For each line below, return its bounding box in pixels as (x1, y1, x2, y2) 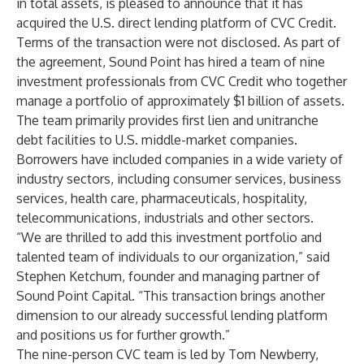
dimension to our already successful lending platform (16, 307, 327, 323)
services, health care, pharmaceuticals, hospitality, (16, 190, 307, 206)
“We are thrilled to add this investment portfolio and (16, 229, 322, 245)
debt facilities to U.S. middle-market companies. (16, 132, 297, 148)
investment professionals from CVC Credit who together (16, 73, 347, 89)
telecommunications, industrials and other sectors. (16, 210, 314, 226)
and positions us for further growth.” (16, 327, 230, 343)
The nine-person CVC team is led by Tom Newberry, (16, 346, 318, 362)
